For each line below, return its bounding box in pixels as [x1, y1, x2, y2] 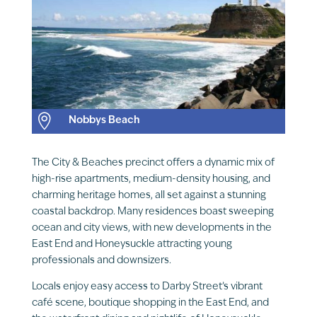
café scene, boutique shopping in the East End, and [31, 297, 269, 309]
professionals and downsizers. [31, 255, 171, 266]
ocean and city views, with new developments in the [31, 222, 272, 234]
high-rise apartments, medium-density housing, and [31, 173, 270, 185]
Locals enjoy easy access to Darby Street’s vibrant [31, 281, 263, 292]
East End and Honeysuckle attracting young [31, 238, 232, 250]
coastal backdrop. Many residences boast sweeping [31, 206, 274, 217]
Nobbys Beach [68, 115, 140, 126]
